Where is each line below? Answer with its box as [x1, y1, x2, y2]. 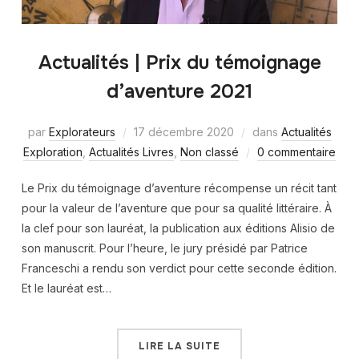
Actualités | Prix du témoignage [38, 50, 321, 75]
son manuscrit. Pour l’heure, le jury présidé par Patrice [21, 240, 308, 255]
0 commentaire [257, 144, 336, 159]
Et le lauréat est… [21, 280, 111, 295]
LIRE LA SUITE [139, 339, 220, 353]
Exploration [23, 144, 83, 159]
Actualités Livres [89, 144, 174, 159]
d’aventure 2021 [107, 79, 252, 103]
